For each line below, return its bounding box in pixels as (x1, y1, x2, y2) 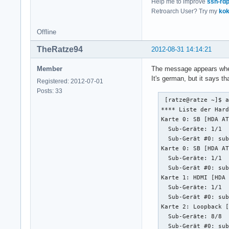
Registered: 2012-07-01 (37, 78, 103, 85)
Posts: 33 (37, 87, 62, 95)
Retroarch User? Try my (151, 8, 219, 15)
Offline (37, 28, 56, 36)
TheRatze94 (37, 45, 83, 54)
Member (37, 65, 62, 73)
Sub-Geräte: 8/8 (161, 213, 222, 220)
